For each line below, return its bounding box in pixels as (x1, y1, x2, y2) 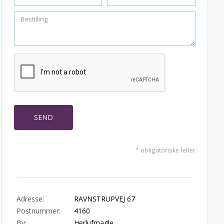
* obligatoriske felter (135, 146, 195, 154)
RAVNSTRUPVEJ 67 (73, 194, 135, 203)
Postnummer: (16, 206, 60, 215)
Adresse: (16, 194, 44, 203)
